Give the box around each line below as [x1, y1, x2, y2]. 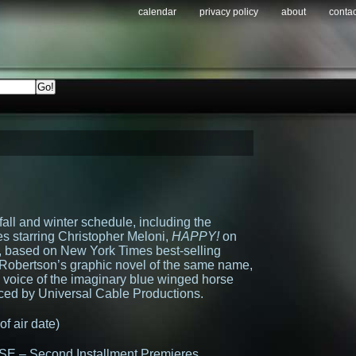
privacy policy [199, 6, 258, 17]
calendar [138, 6, 176, 17]
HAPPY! [172, 230, 219, 243]
